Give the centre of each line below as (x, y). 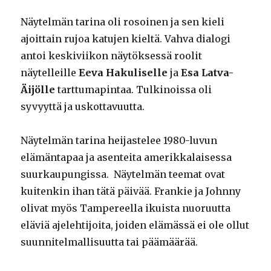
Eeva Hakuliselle (123, 72)
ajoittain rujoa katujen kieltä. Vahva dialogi (126, 38)
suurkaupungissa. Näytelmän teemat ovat (123, 174)
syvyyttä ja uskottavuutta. (83, 106)
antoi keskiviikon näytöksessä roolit (112, 55)
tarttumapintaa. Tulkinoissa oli (134, 89)
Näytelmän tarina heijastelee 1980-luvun (119, 140)
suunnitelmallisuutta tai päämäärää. (109, 242)
